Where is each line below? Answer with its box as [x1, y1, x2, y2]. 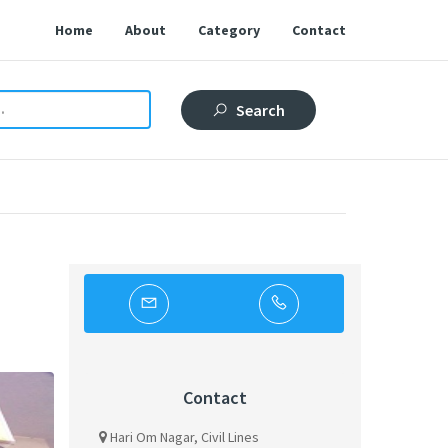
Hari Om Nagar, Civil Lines [109, 428, 259, 446]
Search [236, 100, 285, 120]
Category [198, 21, 260, 39]
